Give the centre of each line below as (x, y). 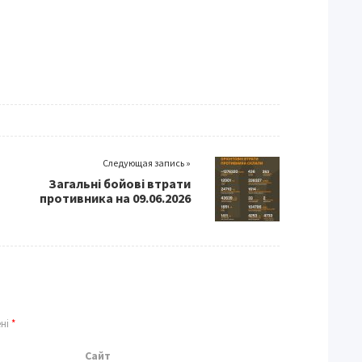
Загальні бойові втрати (120, 183)
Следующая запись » (147, 163)
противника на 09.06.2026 (115, 198)
